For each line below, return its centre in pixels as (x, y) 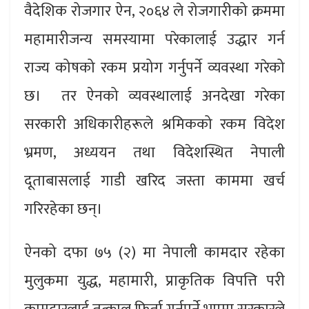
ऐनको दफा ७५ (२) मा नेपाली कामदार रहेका (154, 252)
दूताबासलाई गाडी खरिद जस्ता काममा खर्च (154, 181)
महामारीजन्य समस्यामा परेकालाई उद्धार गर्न (154, 39)
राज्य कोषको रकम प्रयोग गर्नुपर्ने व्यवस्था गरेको (154, 68)
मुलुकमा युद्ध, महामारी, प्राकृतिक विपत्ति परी (154, 281)
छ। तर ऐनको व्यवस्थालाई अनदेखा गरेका (154, 96)
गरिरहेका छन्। (70, 209)
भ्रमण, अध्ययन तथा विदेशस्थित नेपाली (154, 152)
